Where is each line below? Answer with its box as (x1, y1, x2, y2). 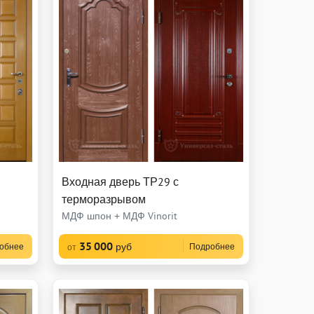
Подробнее (189, 241, 235, 252)
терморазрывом (61, 192, 146, 207)
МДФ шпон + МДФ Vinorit (61, 210, 177, 223)
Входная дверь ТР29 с (61, 175, 179, 189)
